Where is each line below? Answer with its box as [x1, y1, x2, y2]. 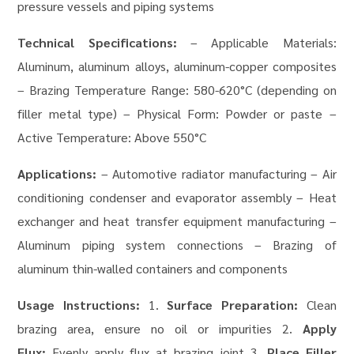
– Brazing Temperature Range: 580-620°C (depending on [17, 81, 337, 99]
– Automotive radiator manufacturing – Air [96, 165, 337, 183]
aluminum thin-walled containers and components [17, 260, 288, 277]
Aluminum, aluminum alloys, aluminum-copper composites [17, 58, 337, 75]
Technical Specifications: [17, 34, 177, 51]
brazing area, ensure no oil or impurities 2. [17, 320, 303, 337]
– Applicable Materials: [176, 34, 337, 51]
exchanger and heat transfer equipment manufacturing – [17, 213, 337, 230]
